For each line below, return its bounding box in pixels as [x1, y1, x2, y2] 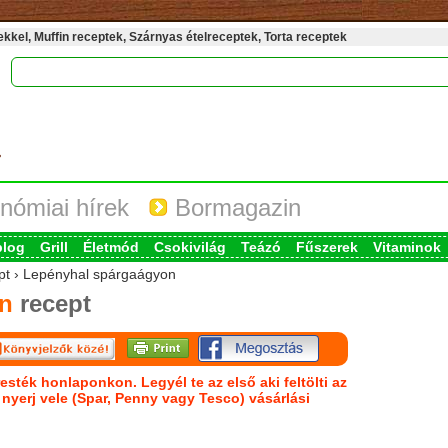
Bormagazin [167, 194, 301, 221]
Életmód [82, 239, 139, 255]
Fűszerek [295, 239, 358, 255]
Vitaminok [372, 239, 441, 255]
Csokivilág [153, 239, 226, 255]
